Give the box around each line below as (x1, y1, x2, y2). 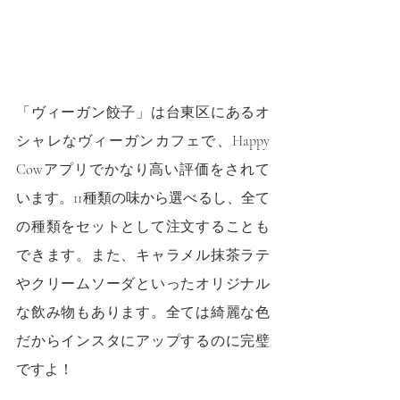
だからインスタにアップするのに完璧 (16, 331, 270, 350)
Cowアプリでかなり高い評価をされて (16, 160, 270, 179)
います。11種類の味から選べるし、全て (16, 188, 270, 207)
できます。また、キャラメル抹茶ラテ (16, 246, 270, 264)
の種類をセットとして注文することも (16, 217, 270, 236)
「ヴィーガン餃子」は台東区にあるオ (16, 103, 270, 121)
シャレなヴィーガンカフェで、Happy (16, 131, 270, 150)
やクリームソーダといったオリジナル (16, 274, 270, 293)
